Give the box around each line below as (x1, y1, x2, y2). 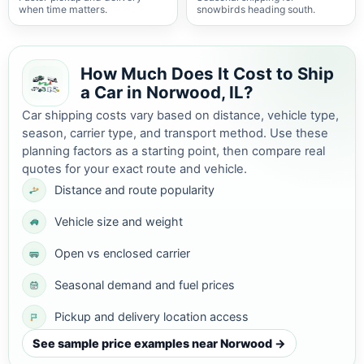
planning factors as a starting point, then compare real (22, 144, 325, 158)
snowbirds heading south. (197, 3, 315, 15)
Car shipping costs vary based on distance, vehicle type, (22, 108, 339, 123)
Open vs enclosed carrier (54, 246, 190, 260)
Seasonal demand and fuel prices (54, 278, 235, 292)
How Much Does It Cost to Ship (80, 63, 334, 84)
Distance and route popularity (54, 183, 214, 197)
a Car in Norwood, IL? (80, 82, 253, 102)
